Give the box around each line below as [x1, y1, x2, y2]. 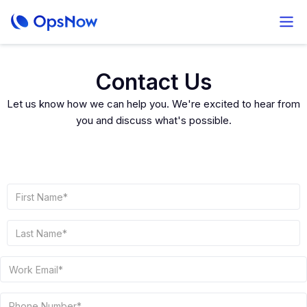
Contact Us [95, 69, 212, 95]
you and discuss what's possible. [75, 114, 232, 127]
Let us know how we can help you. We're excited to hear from [7, 97, 300, 110]
